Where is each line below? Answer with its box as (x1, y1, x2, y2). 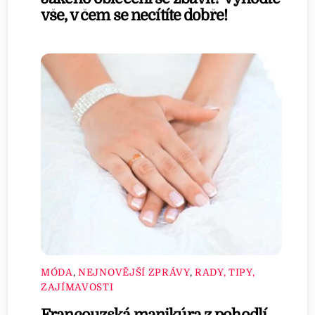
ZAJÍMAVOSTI (41, 282, 114, 293)
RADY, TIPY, (194, 267, 255, 278)
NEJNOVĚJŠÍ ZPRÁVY (78, 267, 190, 278)
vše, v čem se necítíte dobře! (41, 7, 228, 25)
